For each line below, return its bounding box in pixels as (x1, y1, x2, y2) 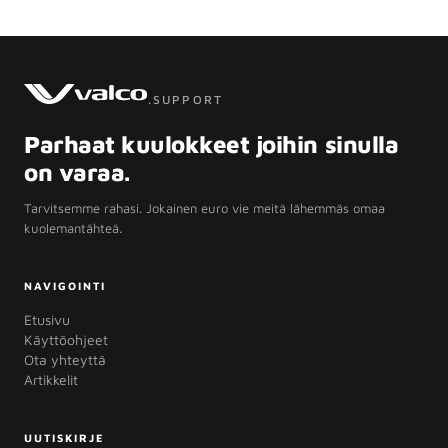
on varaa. (24, 158, 130, 186)
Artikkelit (24, 371, 78, 388)
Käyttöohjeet (24, 331, 108, 348)
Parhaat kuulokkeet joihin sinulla (24, 130, 399, 158)
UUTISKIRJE (24, 431, 105, 444)
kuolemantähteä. (24, 220, 122, 236)
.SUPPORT (147, 92, 224, 107)
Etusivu (24, 311, 70, 328)
